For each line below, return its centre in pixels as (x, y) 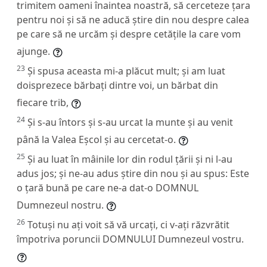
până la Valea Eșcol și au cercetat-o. (96, 139)
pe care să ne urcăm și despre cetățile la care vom (129, 34)
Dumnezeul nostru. (60, 205)
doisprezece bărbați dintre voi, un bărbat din (117, 85)
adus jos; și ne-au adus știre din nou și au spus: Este (133, 173)
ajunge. (33, 51)
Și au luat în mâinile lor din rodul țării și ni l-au (130, 159)
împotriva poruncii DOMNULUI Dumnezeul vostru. (130, 239)
